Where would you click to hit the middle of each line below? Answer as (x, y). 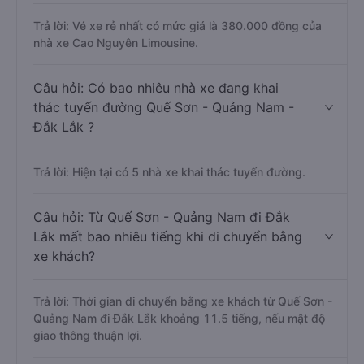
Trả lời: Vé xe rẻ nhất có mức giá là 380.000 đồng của (178, 26)
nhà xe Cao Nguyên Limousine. (116, 43)
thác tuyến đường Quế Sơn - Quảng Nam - (164, 107)
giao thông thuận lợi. (88, 335)
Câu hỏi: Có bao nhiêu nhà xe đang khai (156, 88)
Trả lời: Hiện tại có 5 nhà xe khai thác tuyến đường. (169, 172)
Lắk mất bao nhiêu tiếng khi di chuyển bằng (168, 236)
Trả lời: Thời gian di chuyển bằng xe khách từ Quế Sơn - (183, 301)
